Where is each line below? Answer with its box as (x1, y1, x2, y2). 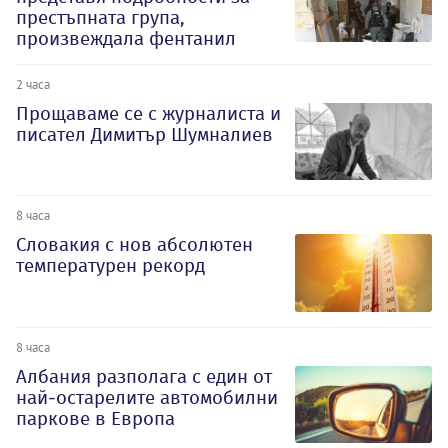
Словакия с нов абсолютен (16, 233, 253, 257)
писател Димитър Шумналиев (16, 122, 273, 146)
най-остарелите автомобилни (16, 386, 278, 410)
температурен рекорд (16, 254, 205, 278)
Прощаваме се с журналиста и (16, 101, 281, 125)
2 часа (16, 75, 50, 92)
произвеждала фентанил (16, 26, 236, 50)
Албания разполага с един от (16, 365, 272, 389)
